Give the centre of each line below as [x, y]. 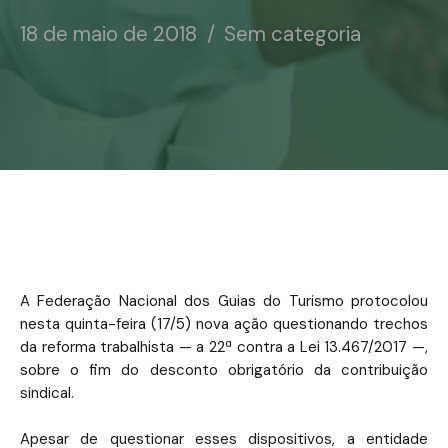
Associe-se [125, 67]
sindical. [47, 393]
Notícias [113, 15]
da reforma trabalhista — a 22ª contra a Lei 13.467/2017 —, [224, 347]
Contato [115, 119]
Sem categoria [293, 34]
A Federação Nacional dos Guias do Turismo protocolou [224, 301]
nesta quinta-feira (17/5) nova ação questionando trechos [224, 324]
